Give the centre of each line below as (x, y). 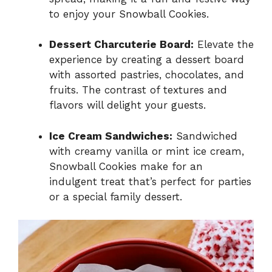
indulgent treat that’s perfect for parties (150, 181)
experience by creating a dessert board (147, 60)
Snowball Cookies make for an (126, 166)
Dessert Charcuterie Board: (121, 45)
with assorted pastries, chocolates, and (147, 75)
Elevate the (224, 45)
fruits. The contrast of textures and (138, 90)
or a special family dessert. (116, 196)
